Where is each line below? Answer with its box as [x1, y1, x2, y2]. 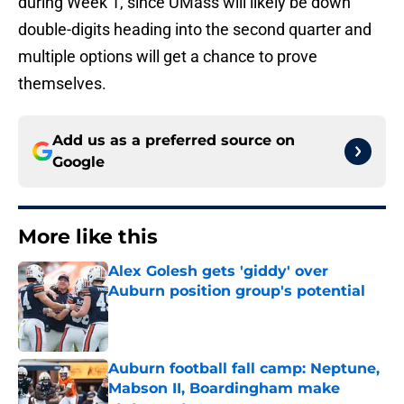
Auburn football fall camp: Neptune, [108, 360, 380, 378]
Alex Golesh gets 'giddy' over [108, 262, 328, 280]
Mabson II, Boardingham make [108, 380, 340, 398]
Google [52, 153, 105, 171]
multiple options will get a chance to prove [18, 47, 317, 67]
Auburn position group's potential [108, 282, 365, 300]
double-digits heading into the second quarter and [18, 20, 372, 40]
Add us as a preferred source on [52, 132, 295, 150]
